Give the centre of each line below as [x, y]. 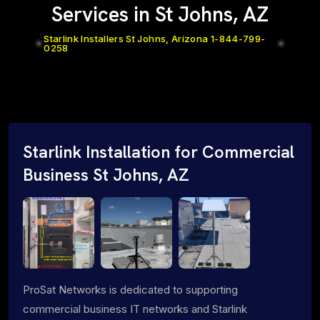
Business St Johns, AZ [106, 175]
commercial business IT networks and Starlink [135, 309]
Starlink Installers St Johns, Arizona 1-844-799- [155, 38]
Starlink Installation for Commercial [159, 152]
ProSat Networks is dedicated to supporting [130, 289]
